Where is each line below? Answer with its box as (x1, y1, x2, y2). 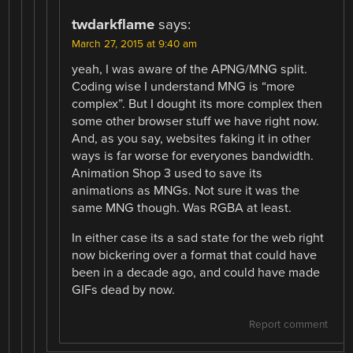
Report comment (248, 318, 328, 331)
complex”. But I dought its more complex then (72, 96, 323, 113)
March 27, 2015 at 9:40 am (72, 38, 198, 51)
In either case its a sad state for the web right (72, 230, 325, 247)
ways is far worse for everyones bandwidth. (72, 148, 314, 165)
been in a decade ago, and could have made (72, 265, 321, 281)
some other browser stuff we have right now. (72, 113, 320, 130)
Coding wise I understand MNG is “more (72, 79, 295, 95)
